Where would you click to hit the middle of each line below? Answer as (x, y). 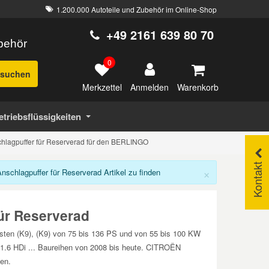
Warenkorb (198, 87)
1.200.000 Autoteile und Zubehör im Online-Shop (137, 9)
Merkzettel (102, 87)
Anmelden (150, 87)
